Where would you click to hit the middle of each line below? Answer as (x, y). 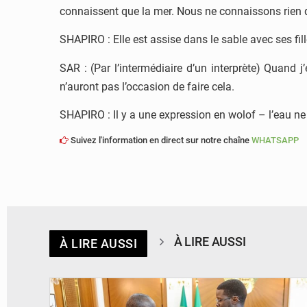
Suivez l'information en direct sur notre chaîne (160, 140)
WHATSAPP (275, 140)
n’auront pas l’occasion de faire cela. (147, 86)
